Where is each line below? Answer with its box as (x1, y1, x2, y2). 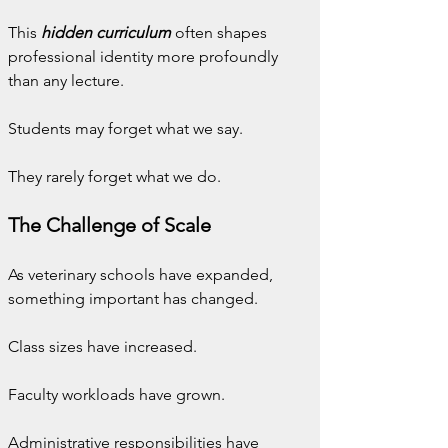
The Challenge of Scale (8, 213, 211, 237)
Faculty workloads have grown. (8, 385, 225, 404)
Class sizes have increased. (8, 337, 197, 356)
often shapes (171, 23, 271, 42)
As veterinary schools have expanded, (8, 265, 277, 284)
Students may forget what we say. (8, 119, 243, 138)
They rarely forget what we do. (8, 167, 221, 186)
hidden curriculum (41, 23, 171, 42)
